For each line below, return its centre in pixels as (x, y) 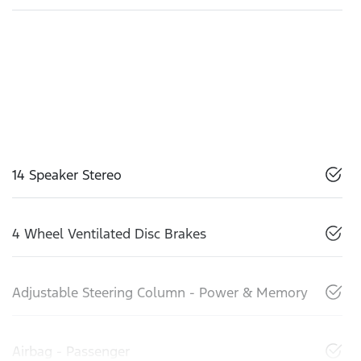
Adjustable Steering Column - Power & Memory (160, 293)
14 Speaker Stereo (67, 175)
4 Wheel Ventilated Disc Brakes (109, 234)
